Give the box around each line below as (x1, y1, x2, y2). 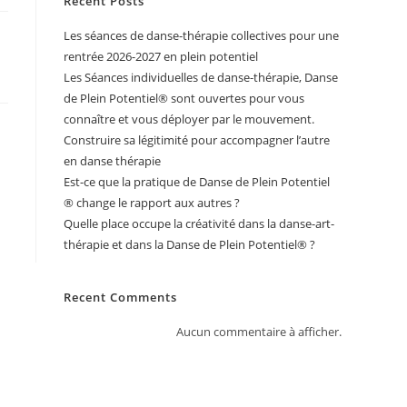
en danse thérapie (64, 153, 161, 169)
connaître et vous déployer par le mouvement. (64, 111, 314, 127)
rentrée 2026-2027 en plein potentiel (64, 48, 258, 65)
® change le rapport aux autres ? (64, 194, 240, 211)
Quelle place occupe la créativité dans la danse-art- (64, 215, 334, 232)
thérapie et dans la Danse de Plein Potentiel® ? (64, 236, 315, 253)
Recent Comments (64, 289, 177, 305)
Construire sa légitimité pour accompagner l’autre (64, 132, 330, 148)
